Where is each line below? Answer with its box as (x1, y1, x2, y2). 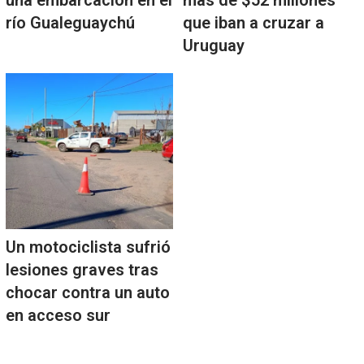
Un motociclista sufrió (5, 237, 171, 258)
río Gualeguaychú (5, 13, 135, 33)
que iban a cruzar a (182, 13, 324, 33)
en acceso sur (5, 305, 110, 326)
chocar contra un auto (5, 283, 170, 303)
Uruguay (182, 36, 245, 56)
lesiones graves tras (5, 260, 158, 280)
